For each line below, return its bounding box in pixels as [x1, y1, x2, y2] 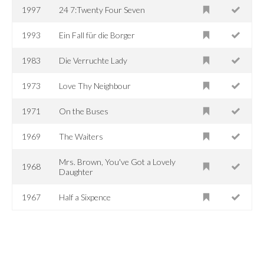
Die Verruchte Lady [59, 55, 128, 65]
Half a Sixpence [59, 192, 111, 202]
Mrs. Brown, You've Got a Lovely [59, 156, 176, 167]
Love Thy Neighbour [59, 80, 131, 91]
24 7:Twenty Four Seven [59, 4, 146, 15]
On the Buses [59, 105, 109, 116]
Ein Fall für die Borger [59, 29, 136, 40]
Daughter [59, 166, 94, 177]
